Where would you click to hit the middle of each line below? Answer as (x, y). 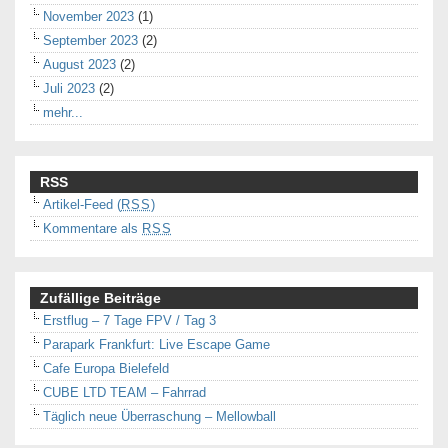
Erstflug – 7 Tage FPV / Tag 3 (129, 320)
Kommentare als (92, 228)
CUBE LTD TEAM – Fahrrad (124, 392)
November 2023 (88, 16)
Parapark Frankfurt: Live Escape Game (156, 344)
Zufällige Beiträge (100, 297)
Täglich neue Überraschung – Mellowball (159, 416)
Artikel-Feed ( (82, 204)
